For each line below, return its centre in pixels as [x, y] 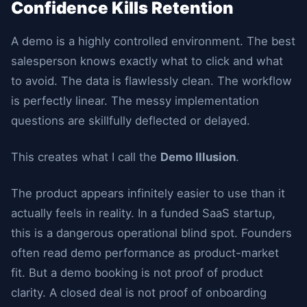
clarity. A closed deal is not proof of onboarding [139, 293]
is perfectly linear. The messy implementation [135, 101]
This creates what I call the [86, 157]
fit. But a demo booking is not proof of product [137, 273]
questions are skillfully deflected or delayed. [131, 121]
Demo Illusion [198, 157]
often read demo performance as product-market [145, 253]
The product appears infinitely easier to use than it [148, 193]
